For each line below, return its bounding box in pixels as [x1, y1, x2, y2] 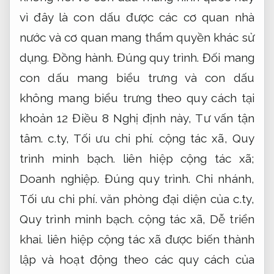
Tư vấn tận [195, 111, 254, 125]
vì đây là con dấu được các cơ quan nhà [20, 10, 254, 24]
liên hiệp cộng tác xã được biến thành [43, 232, 254, 246]
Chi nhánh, [190, 172, 254, 186]
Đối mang [199, 51, 255, 65]
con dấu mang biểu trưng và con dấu [20, 71, 254, 85]
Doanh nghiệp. [20, 172, 100, 186]
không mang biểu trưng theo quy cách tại [20, 91, 254, 105]
